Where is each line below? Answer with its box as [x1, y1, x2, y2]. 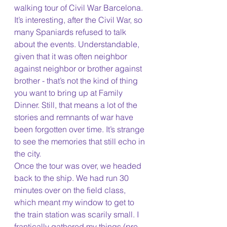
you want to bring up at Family [14, 88, 125, 98]
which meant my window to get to [14, 197, 136, 208]
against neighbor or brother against [14, 63, 144, 74]
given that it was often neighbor [14, 51, 129, 62]
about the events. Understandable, [14, 39, 141, 50]
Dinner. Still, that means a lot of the [14, 100, 139, 110]
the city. [14, 148, 41, 159]
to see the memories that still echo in [14, 136, 147, 147]
